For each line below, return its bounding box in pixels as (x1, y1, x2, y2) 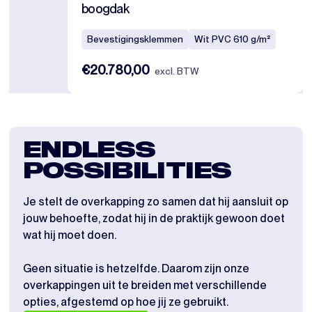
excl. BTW (155, 65, 200, 77)
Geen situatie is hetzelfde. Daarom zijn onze (22, 262, 249, 276)
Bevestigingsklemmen (87, 33, 184, 45)
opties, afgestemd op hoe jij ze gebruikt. (22, 295, 228, 309)
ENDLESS (22, 140, 155, 163)
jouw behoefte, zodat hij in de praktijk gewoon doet (22, 212, 285, 226)
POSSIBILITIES (22, 161, 232, 184)
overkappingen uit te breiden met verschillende (22, 279, 267, 292)
